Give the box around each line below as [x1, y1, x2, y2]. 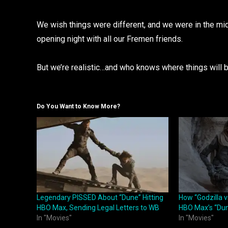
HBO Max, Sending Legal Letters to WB [37, 204, 159, 212]
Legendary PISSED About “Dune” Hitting [37, 193, 163, 202]
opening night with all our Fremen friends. [37, 34, 183, 44]
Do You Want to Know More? [37, 103, 120, 110]
